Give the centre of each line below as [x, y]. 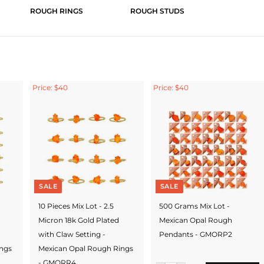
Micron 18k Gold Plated [78, 220]
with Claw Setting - [72, 234]
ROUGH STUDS [157, 11]
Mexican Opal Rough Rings [85, 248]
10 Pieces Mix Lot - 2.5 [76, 206]
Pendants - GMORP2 [195, 234]
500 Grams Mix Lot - [194, 206]
